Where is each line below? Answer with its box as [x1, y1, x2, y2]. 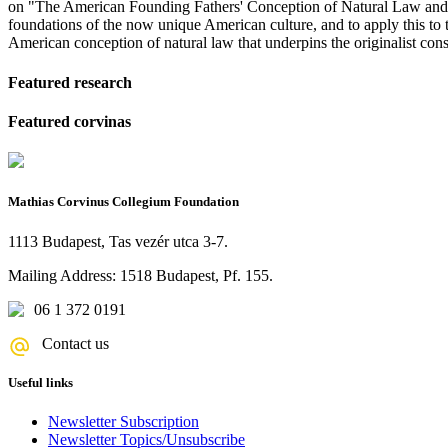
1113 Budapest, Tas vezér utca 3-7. [8, 232, 228, 250]
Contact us [42, 334, 109, 352]
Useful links [8, 374, 73, 390]
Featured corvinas [8, 112, 131, 130]
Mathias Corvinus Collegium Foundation [8, 194, 239, 210]
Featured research [8, 73, 132, 91]
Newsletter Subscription [48, 412, 199, 430]
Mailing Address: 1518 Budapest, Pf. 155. [8, 266, 273, 284]
